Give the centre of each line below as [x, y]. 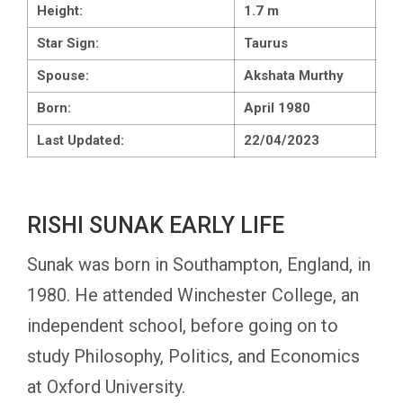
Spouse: [63, 76]
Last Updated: [81, 141]
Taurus [266, 44]
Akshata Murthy [294, 76]
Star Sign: [68, 44]
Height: [60, 11]
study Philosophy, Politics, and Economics [193, 357]
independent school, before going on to [183, 326]
